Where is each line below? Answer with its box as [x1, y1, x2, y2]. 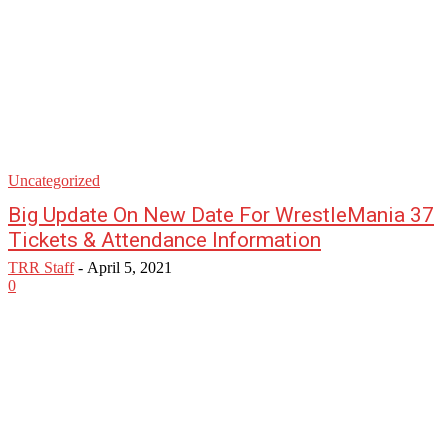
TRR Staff [8, 259, 74, 276]
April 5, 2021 [87, 259, 172, 276]
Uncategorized [8, 172, 100, 189]
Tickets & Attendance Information [8, 228, 321, 252]
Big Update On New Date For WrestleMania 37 [8, 203, 434, 227]
